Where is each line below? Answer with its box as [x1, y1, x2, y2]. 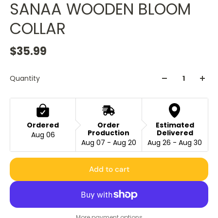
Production [88, 128, 130, 138]
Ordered [27, 120, 59, 130]
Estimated [155, 120, 194, 130]
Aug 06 [31, 130, 55, 140]
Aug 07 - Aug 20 [81, 138, 136, 148]
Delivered [156, 128, 193, 138]
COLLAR [10, 18, 66, 40]
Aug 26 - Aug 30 [147, 138, 202, 148]
